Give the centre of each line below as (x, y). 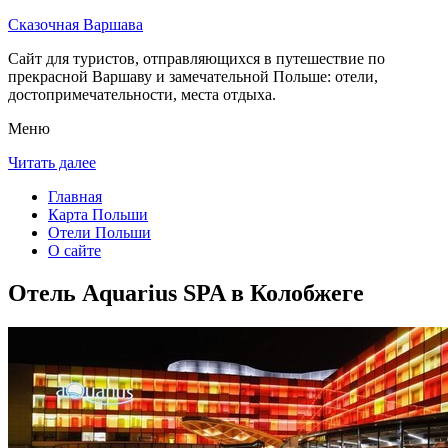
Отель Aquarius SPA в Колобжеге (186, 292)
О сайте (74, 250)
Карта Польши (98, 214)
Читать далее (52, 162)
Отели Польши (99, 232)
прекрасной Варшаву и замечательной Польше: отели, (193, 76)
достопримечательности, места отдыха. (142, 94)
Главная (75, 196)
